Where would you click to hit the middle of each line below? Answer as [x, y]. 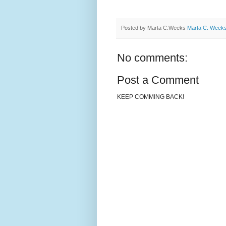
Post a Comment [158, 80]
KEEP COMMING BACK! [151, 97]
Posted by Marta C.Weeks [154, 28]
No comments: [152, 58]
